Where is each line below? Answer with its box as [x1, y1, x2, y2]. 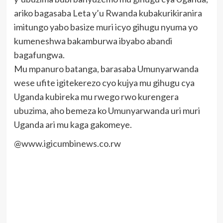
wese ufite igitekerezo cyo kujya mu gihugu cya [13, 77, 195, 89]
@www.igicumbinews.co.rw [13, 138, 121, 149]
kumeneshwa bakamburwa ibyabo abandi [13, 35, 172, 47]
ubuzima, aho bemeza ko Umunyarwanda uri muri [13, 105, 200, 116]
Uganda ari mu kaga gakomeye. [13, 119, 132, 130]
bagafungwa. [13, 49, 65, 61]
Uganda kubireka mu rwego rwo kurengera [13, 91, 179, 103]
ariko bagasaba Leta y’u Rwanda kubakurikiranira [13, 7, 202, 19]
